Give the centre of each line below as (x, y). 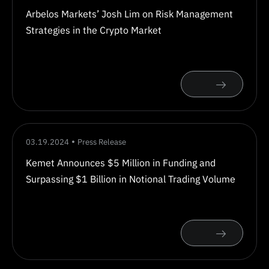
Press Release (102, 142)
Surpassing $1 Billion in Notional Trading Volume (131, 179)
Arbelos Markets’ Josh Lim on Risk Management (129, 14)
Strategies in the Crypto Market (94, 30)
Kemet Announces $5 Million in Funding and (121, 163)
